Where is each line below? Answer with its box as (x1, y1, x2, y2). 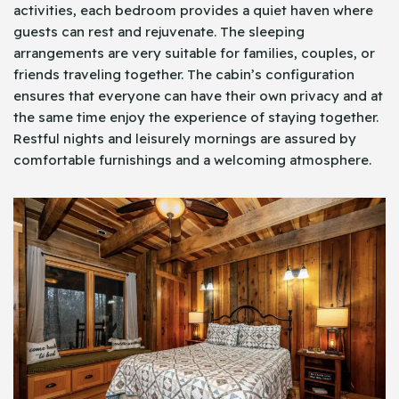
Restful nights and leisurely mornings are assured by (13, 130, 356, 148)
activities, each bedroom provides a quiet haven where (13, 2, 373, 20)
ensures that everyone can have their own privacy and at (13, 87, 383, 105)
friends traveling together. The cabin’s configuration (13, 66, 354, 84)
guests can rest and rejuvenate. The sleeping (13, 23, 305, 41)
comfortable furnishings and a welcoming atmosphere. (13, 151, 371, 169)
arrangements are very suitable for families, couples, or (13, 45, 375, 62)
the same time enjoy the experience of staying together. (13, 109, 379, 126)
